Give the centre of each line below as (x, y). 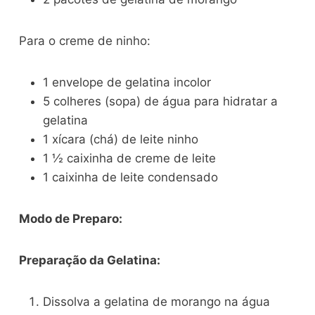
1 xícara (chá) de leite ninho (121, 140)
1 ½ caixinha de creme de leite (130, 159)
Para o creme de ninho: (85, 41)
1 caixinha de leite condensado (131, 178)
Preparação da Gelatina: (90, 261)
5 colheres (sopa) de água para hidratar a (161, 102)
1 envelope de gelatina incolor (127, 83)
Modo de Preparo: (71, 219)
